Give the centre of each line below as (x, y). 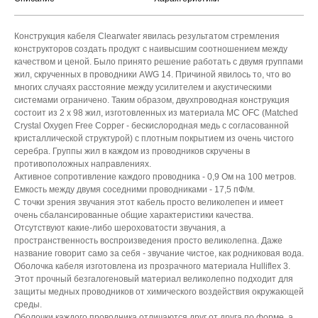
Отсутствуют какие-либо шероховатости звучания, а (120, 228)
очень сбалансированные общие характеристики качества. (134, 215)
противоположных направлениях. (83, 164)
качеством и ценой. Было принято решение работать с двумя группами (159, 62)
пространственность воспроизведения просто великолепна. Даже (148, 241)
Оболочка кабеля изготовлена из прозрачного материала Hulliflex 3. (152, 267)
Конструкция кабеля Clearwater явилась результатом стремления (147, 37)
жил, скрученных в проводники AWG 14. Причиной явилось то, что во (153, 75)
